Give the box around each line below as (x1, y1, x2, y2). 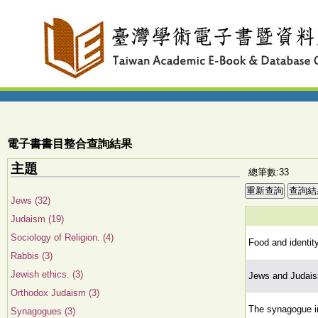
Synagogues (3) (11, 306, 75, 317)
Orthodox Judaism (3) (11, 287, 99, 298)
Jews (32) (11, 195, 50, 206)
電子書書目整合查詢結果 (7, 138, 132, 150)
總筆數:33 (248, 167, 289, 177)
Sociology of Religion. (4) (11, 232, 114, 243)
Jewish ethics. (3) (11, 269, 83, 280)
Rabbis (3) (11, 251, 53, 261)
